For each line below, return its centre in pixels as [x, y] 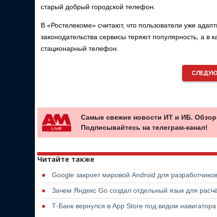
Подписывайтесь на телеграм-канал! [144, 127]
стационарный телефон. [80, 48]
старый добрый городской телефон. [98, 7]
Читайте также [66, 159]
